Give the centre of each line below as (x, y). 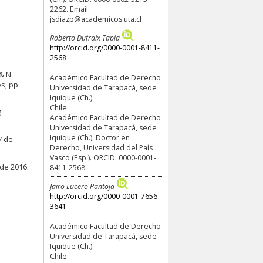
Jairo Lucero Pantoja (82, 186)
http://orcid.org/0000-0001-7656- (105, 196)
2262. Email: (70, 9)
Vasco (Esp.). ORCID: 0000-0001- (103, 158)
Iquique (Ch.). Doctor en (90, 138)
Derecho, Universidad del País (101, 148)
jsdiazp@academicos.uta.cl (96, 19)
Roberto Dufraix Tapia (85, 38)
